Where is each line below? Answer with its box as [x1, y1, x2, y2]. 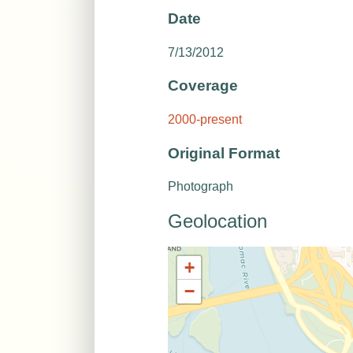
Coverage [168, 77, 239, 95]
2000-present [168, 112, 243, 126]
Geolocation [168, 210, 268, 232]
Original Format [168, 144, 281, 162]
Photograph [168, 180, 234, 194]
